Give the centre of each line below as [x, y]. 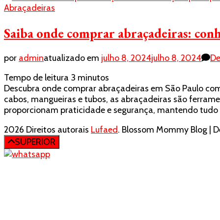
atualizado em [72, 58]
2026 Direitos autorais [47, 130]
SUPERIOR [35, 142]
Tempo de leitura [36, 78]
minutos [93, 78]
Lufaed [104, 130]
